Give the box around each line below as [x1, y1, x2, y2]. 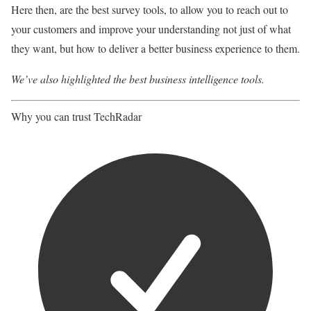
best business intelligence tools [129, 72, 262, 86]
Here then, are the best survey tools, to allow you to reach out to [11, 2, 288, 17]
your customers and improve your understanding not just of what [11, 22, 291, 36]
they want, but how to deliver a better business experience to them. [11, 41, 300, 56]
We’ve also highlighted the [11, 72, 129, 86]
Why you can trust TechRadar [11, 109, 142, 124]
